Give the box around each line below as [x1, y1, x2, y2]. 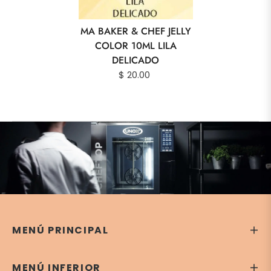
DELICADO [112, 53, 159, 67]
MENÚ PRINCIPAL [12, 223, 109, 237]
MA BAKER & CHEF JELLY [80, 24, 191, 38]
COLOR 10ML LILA [94, 38, 177, 53]
